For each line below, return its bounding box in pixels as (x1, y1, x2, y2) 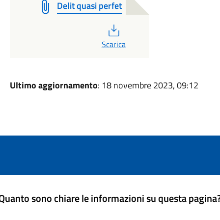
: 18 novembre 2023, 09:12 (97, 79, 198, 92)
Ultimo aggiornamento (9, 79, 98, 92)
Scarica (101, 38, 126, 50)
